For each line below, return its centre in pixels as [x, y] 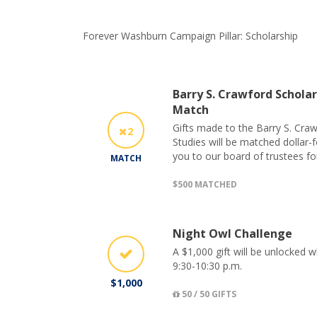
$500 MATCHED [205, 184]
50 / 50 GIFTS [208, 294]
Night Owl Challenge [232, 233]
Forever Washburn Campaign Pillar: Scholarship [190, 35]
